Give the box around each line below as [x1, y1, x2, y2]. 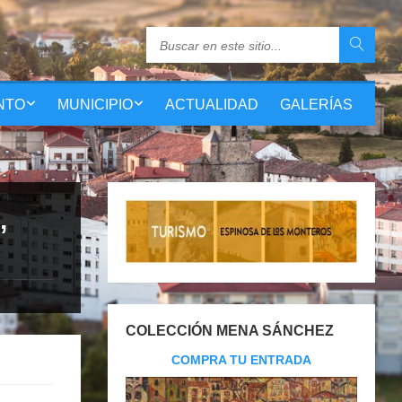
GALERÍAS [280, 97, 353, 112]
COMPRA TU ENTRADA [170, 352, 311, 367]
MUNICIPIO [57, 97, 133, 112]
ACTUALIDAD [165, 97, 258, 112]
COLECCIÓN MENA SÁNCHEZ [125, 322, 334, 338]
